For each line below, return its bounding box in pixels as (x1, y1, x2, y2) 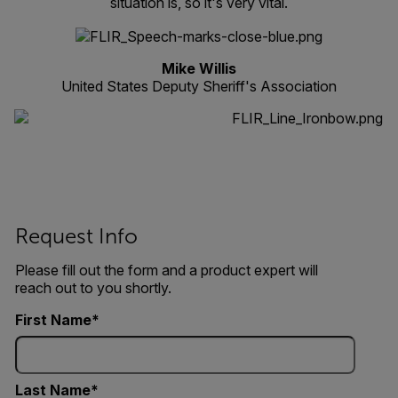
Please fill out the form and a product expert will (14, 260, 318, 279)
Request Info (14, 224, 138, 248)
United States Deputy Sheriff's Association (60, 76, 337, 95)
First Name (14, 310, 92, 329)
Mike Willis (161, 59, 236, 77)
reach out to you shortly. (14, 278, 171, 297)
